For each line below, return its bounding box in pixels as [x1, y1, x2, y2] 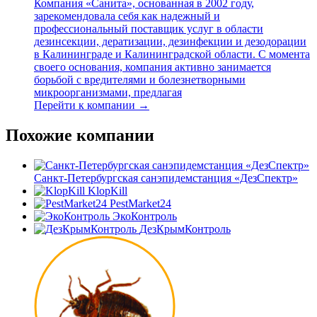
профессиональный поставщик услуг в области [34, 23, 263, 35]
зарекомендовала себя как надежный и [34, 10, 220, 23]
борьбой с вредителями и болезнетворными [34, 74, 246, 86]
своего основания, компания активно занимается [34, 61, 271, 74]
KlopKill [88, 184, 127, 197]
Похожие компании [6, 125, 154, 144]
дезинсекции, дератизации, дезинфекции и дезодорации [34, 35, 306, 48]
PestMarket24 [110, 197, 171, 209]
